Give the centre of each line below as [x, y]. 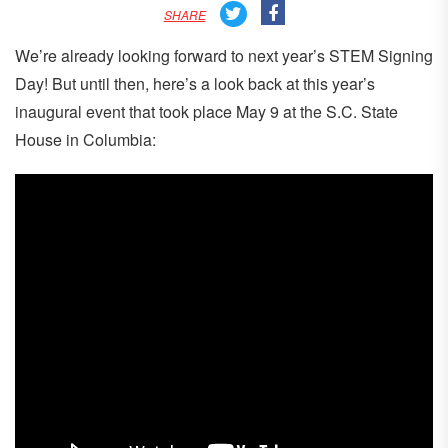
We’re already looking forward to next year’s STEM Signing [224, 55]
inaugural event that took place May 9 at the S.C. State [206, 111]
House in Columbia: [85, 139]
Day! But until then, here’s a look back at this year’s [195, 83]
